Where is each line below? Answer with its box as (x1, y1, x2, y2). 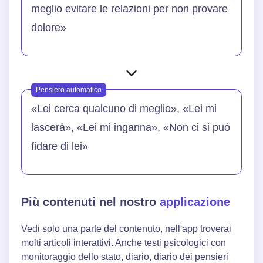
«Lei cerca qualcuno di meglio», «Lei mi (31, 103, 217, 115)
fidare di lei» (31, 140, 88, 153)
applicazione (160, 195, 230, 209)
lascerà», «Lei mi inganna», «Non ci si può (31, 122, 230, 134)
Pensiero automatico (36, 86, 102, 95)
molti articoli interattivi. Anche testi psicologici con (21, 238, 226, 248)
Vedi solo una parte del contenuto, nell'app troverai (21, 224, 231, 234)
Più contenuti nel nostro (21, 195, 160, 209)
